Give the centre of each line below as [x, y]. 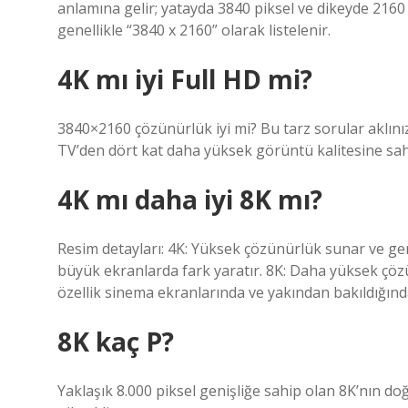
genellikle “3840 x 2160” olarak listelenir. [194, 30]
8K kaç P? [116, 342]
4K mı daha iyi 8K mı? [190, 199]
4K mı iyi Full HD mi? [185, 79]
